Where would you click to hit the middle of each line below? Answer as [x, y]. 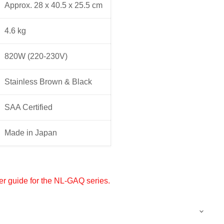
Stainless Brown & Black [48, 81]
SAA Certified [28, 107]
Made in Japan [30, 132]
